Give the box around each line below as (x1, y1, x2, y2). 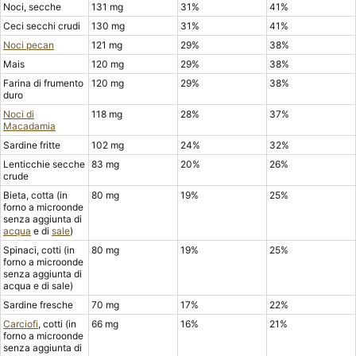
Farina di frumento (3, 77, 83, 89)
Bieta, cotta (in (3, 189, 68, 201)
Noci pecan (3, 39, 54, 51)
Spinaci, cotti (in (3, 244, 75, 256)
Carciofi (3, 318, 38, 330)
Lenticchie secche (3, 158, 85, 170)
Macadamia (3, 120, 56, 132)
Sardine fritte (3, 139, 60, 151)
